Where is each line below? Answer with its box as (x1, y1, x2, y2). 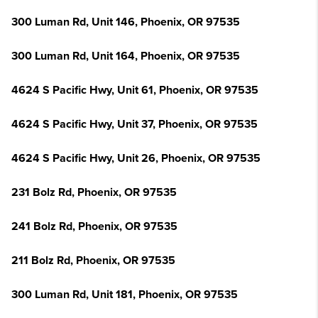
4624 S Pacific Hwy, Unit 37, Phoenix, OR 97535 (11, 117, 258, 131)
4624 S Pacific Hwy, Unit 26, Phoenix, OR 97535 (11, 151, 261, 165)
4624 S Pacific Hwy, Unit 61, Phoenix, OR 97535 (11, 83, 258, 97)
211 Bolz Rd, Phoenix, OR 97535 (11, 253, 175, 268)
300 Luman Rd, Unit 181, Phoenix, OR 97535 (11, 287, 238, 302)
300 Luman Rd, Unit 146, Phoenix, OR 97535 (11, 15, 240, 29)
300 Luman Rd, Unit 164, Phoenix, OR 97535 (11, 49, 240, 63)
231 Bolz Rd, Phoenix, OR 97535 (11, 185, 177, 199)
